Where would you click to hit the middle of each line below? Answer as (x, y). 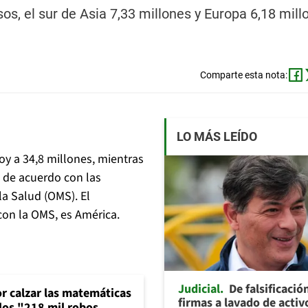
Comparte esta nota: (243, 75)
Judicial (199, 289)
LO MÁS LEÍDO (217, 137)
